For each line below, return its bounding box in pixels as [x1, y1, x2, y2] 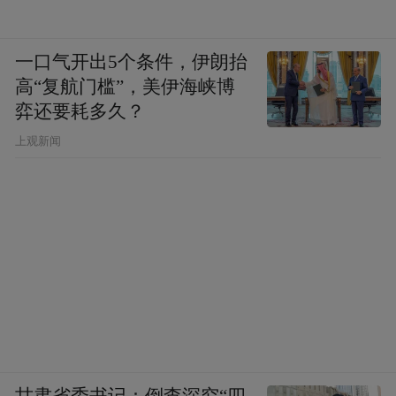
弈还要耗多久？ [15, 101, 146, 121]
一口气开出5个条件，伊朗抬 [15, 51, 248, 72]
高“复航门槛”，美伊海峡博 [15, 76, 236, 96]
